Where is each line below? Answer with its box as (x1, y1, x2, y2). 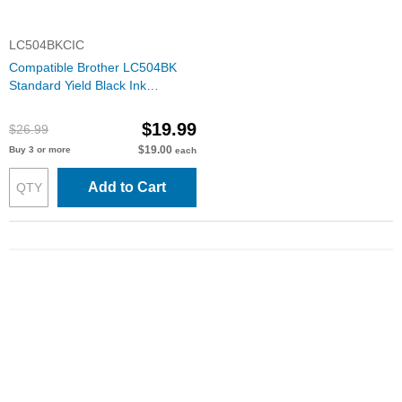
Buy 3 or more (9, 144, 71, 154)
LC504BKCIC (9, 38, 84, 52)
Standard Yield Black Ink (9, 78, 146, 92)
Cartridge (9, 96, 62, 110)
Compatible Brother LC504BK (9, 60, 177, 74)
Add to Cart (88, 179, 166, 195)
